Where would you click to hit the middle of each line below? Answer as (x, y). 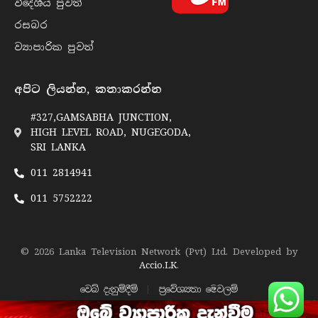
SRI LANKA (58, 147)
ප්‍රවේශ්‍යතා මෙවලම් (198, 290)
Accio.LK (158, 265)
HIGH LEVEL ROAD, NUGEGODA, (110, 132)
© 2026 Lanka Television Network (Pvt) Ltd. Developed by (159, 252)
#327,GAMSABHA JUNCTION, (101, 117)
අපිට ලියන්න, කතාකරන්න (88, 90)
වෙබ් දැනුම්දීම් (109, 290)
